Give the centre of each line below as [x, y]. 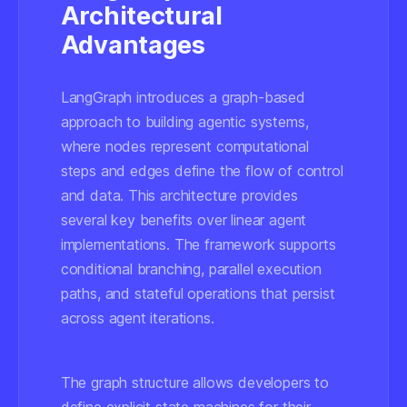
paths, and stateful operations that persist [198, 293]
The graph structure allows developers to [194, 382]
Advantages [133, 45]
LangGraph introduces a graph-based [183, 97]
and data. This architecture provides [179, 195]
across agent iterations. [137, 318]
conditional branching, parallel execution [191, 269]
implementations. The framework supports [199, 244]
